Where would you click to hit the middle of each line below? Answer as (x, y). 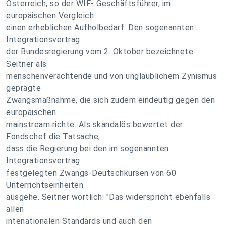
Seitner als (26, 64)
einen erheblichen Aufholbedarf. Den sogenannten (100, 27)
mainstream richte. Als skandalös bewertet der (95, 124)
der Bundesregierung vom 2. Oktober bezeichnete (100, 52)
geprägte (23, 88)
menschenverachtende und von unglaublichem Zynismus (111, 76)
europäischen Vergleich (50, 15)
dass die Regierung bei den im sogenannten (88, 149)
